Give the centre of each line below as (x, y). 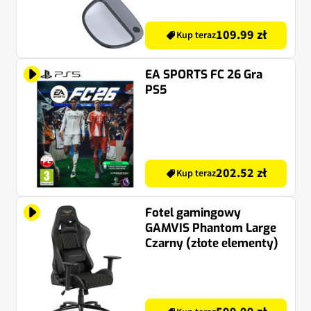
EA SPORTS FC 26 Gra (204, 74)
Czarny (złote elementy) (212, 244)
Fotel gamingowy (193, 213)
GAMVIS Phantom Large (211, 228)
